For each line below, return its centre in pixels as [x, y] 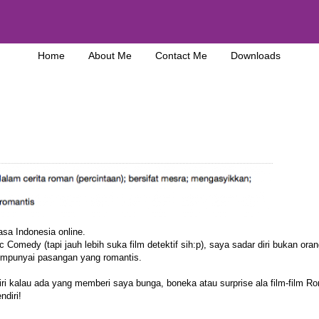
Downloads [256, 56]
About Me [110, 56]
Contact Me [181, 56]
